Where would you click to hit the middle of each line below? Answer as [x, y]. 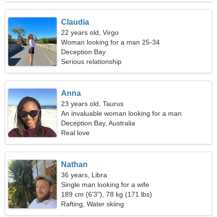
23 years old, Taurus [93, 104]
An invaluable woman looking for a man [122, 113]
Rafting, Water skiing [93, 204]
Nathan [75, 164]
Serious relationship [92, 62]
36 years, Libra [84, 175]
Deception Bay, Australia [98, 123]
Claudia [75, 22]
